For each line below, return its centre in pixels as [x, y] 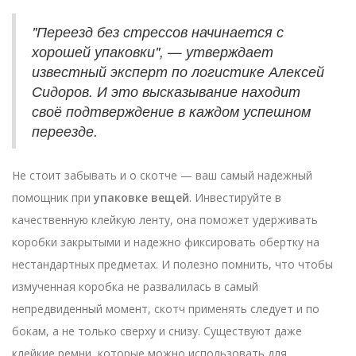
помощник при [53, 198]
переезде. [65, 131]
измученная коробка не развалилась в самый [135, 287]
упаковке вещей [141, 198]
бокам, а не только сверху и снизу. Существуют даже [157, 331]
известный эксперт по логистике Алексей [178, 72]
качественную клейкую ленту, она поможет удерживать [165, 220]
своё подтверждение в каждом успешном [171, 111]
